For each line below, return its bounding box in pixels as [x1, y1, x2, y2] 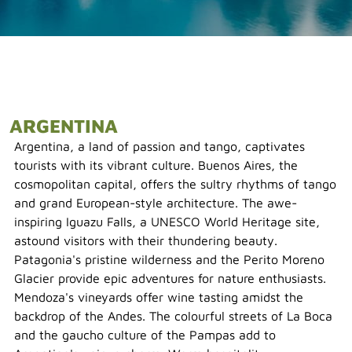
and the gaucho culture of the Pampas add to [14, 328, 276, 342]
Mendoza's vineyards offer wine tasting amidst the [14, 290, 303, 304]
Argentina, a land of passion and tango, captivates [14, 139, 305, 153]
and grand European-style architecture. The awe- [14, 196, 297, 210]
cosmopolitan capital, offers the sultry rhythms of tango [14, 177, 336, 191]
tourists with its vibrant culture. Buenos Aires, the [14, 158, 298, 172]
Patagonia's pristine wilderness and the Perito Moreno [14, 252, 324, 266]
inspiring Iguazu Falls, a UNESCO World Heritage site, [14, 214, 320, 229]
